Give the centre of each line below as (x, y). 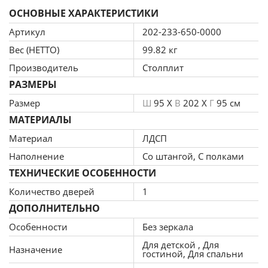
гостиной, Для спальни (193, 254)
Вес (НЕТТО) (34, 50)
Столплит (163, 68)
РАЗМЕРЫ (33, 84)
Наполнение (36, 156)
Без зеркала (168, 227)
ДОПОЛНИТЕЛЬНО (54, 208)
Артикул (27, 32)
